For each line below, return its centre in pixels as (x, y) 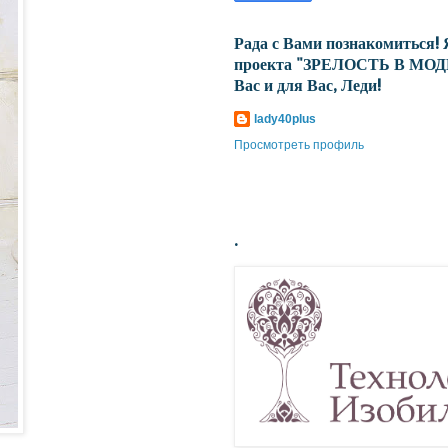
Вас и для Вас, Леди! (307, 85)
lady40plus (285, 119)
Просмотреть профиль (299, 145)
